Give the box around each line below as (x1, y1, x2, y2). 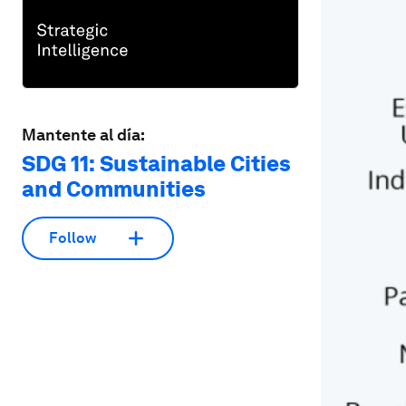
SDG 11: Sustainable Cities (22, 150, 291, 177)
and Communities (22, 175, 206, 202)
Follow (49, 229, 96, 247)
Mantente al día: (22, 124, 145, 144)
